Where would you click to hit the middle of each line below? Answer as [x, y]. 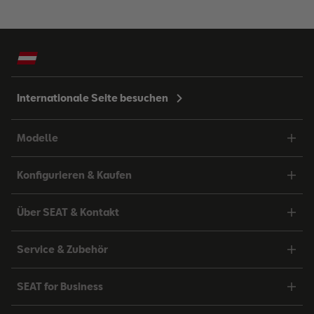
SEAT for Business [60, 286]
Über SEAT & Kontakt [68, 212]
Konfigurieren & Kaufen [74, 175]
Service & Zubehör [62, 249]
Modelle [37, 138]
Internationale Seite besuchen [93, 98]
